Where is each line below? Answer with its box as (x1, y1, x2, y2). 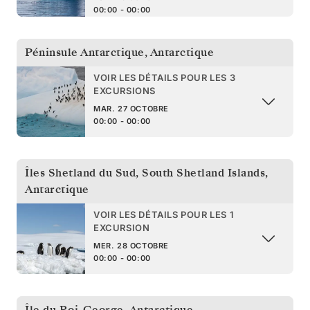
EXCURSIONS (93, 84, 156, 96)
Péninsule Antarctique (25, 44, 145, 60)
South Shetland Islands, (142, 165, 268, 181)
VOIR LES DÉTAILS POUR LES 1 (93, 208, 235, 220)
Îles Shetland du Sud (25, 165, 136, 181)
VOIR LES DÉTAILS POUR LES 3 (93, 71, 236, 83)
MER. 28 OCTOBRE (93, 240, 169, 250)
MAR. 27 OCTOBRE (93, 103, 169, 113)
